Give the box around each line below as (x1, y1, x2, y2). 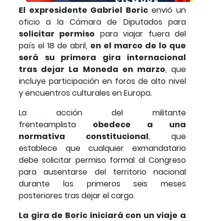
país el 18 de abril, (19, 39, 88, 51)
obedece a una (93, 118, 186, 130)
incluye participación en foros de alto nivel (19, 75, 186, 87)
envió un (147, 4, 186, 16)
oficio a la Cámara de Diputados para (19, 16, 186, 28)
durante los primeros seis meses (19, 178, 186, 189)
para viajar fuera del (95, 28, 186, 39)
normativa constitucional (19, 130, 148, 142)
